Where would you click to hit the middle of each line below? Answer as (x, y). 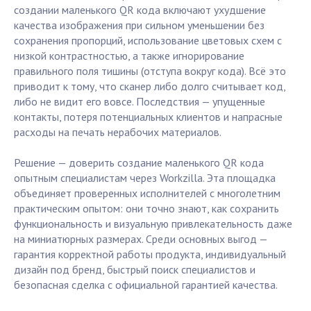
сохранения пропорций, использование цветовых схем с (148, 41)
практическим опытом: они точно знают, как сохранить (146, 209)
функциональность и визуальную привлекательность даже (153, 224)
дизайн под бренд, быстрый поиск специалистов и (135, 270)
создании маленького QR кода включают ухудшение (140, 10)
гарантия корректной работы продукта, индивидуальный (150, 254)
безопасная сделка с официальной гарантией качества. (146, 285)
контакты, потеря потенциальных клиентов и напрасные (148, 117)
